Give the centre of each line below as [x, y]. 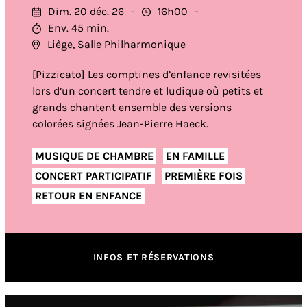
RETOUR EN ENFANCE [88, 195]
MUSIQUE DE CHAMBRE [94, 156]
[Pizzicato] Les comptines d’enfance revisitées [146, 74]
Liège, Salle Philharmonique [116, 44]
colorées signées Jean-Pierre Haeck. [120, 124]
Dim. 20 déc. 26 [86, 11]
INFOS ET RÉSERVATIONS [153, 257]
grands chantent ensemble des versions [132, 107]
